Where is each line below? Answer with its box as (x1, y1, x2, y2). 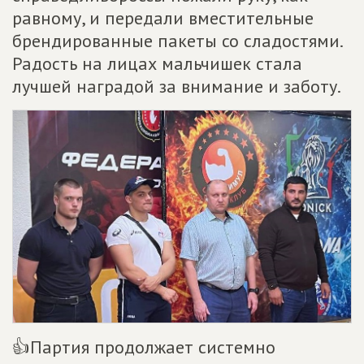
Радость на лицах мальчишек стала (12, 52, 302, 75)
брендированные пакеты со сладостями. (12, 29, 342, 52)
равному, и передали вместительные (12, 6, 314, 29)
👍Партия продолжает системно (12, 336, 275, 359)
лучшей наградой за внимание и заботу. (12, 75, 341, 97)
